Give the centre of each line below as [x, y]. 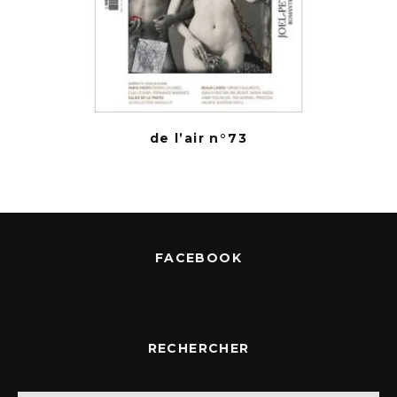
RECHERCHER [198, 348]
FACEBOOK [198, 257]
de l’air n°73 [198, 138]
